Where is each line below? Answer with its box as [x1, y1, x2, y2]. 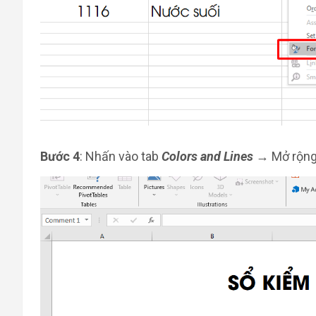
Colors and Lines [162, 149, 256, 164]
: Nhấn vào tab [80, 149, 162, 164]
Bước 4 [40, 149, 80, 164]
